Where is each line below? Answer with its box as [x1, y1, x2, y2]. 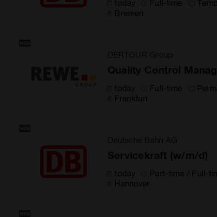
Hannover [114, 178, 150, 188]
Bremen [114, 8, 144, 17]
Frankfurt [114, 93, 148, 103]
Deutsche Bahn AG [108, 135, 178, 144]
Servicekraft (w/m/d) [108, 149, 208, 161]
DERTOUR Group [108, 49, 173, 59]
